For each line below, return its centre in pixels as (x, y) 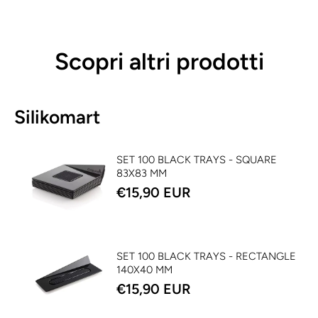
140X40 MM (144, 270)
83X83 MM (141, 174)
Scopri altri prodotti (159, 62)
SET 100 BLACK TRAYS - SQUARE (196, 160)
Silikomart (57, 117)
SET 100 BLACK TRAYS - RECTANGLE (206, 257)
